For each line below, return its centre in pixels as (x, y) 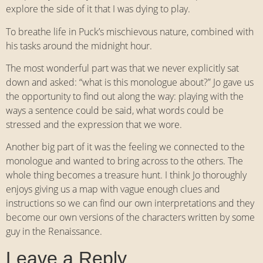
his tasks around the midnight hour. (79, 45)
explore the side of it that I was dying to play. (98, 9)
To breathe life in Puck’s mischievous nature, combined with (130, 31)
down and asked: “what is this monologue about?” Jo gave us (130, 82)
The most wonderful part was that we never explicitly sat (122, 68)
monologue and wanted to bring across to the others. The (124, 161)
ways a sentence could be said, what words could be (115, 111)
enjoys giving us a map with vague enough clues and (113, 189)
